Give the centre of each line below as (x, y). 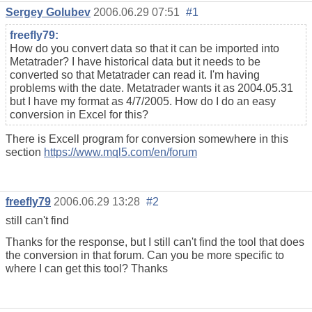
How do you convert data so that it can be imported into (145, 48)
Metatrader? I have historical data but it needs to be (135, 61)
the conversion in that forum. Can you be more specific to (145, 256)
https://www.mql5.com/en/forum (120, 152)
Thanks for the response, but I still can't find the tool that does (155, 242)
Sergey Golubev (48, 12)
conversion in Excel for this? (79, 114)
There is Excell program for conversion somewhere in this (147, 139)
